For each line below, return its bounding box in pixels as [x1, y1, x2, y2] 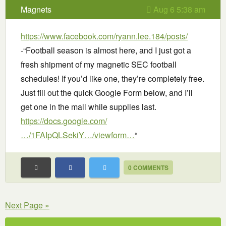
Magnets [21, 4, 51, 16]
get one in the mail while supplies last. [21, 101, 156, 113]
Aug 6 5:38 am [151, 4, 205, 16]
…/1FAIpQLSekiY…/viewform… [21, 129, 135, 141]
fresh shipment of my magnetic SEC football [21, 59, 177, 71]
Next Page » [5, 199, 49, 211]
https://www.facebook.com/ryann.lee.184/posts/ [21, 30, 188, 42]
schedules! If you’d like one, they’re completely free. [21, 73, 204, 85]
